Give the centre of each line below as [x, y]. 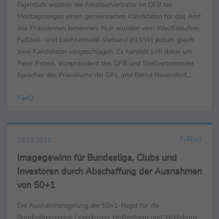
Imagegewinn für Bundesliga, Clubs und [97, 158]
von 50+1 [36, 185]
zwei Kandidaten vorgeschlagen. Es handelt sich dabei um [105, 52]
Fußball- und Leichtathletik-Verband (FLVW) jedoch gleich [106, 40]
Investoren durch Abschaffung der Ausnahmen [109, 171]
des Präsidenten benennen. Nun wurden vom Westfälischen [108, 28]
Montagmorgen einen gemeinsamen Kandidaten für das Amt [109, 16]
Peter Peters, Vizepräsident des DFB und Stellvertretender [106, 63]
